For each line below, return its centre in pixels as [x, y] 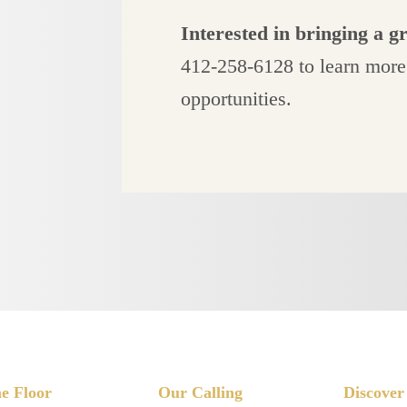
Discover [374, 392]
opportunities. [237, 99]
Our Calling [201, 392]
